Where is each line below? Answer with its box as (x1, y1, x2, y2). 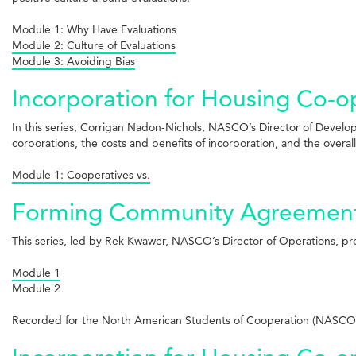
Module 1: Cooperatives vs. (12, 167, 150, 182)
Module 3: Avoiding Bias (12, 53, 135, 68)
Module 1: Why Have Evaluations (12, 21, 176, 37)
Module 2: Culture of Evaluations (12, 37, 176, 52)
